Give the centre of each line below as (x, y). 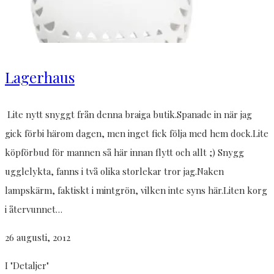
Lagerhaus (40, 77)
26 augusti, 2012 (38, 238)
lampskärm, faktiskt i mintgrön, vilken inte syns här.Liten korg (136, 191)
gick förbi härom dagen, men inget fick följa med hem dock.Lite (137, 134)
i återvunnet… (34, 209)
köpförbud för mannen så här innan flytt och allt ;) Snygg (124, 153)
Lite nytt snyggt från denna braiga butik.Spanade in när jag (128, 115)
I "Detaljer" (27, 266)
